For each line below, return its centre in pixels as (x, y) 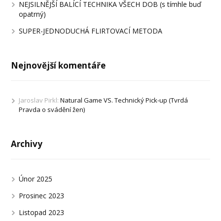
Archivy (27, 144)
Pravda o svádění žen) (52, 110)
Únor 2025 (36, 179)
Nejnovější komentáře (58, 66)
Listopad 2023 (42, 213)
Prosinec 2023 (42, 196)
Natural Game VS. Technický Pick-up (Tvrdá (124, 100)
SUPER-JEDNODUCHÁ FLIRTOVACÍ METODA (91, 31)
